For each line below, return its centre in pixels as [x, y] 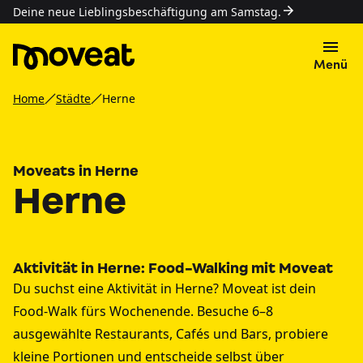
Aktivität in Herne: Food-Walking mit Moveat [173, 268]
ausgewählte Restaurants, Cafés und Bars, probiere [171, 334]
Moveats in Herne [76, 171]
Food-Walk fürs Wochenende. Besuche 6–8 [143, 311]
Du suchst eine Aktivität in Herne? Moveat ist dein [164, 288]
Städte [73, 98]
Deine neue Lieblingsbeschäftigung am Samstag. [147, 12]
